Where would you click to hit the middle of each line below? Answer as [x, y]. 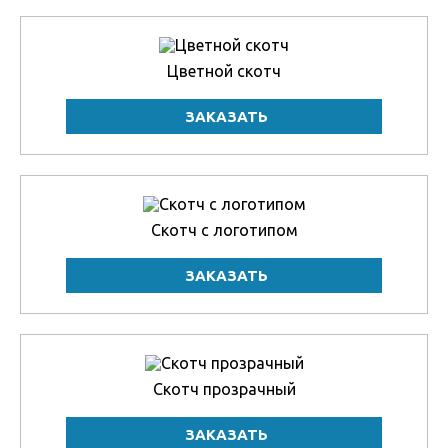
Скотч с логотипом [224, 230]
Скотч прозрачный [224, 389]
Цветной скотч [224, 71]
